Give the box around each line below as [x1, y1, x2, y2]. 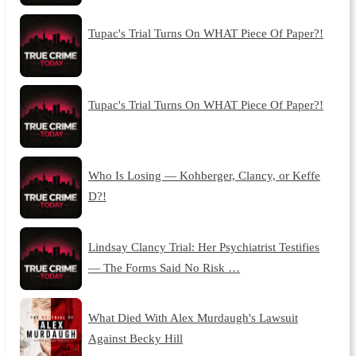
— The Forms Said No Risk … [87, 260, 240, 274]
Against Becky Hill [87, 331, 183, 345]
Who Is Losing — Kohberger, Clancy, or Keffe [87, 168, 320, 183]
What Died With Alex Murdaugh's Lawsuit [87, 310, 298, 324]
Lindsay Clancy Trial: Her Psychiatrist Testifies [87, 239, 319, 253]
